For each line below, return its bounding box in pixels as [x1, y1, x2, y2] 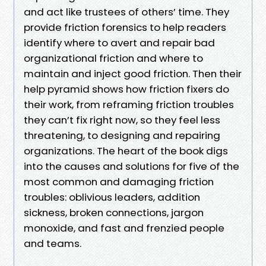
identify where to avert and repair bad [24, 35, 215, 50]
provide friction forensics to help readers [24, 20, 226, 34]
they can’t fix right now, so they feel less [24, 112, 220, 127]
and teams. [24, 236, 81, 251]
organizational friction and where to [24, 50, 203, 65]
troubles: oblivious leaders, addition [24, 189, 200, 204]
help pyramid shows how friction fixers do [24, 81, 229, 96]
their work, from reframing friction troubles [24, 97, 234, 112]
